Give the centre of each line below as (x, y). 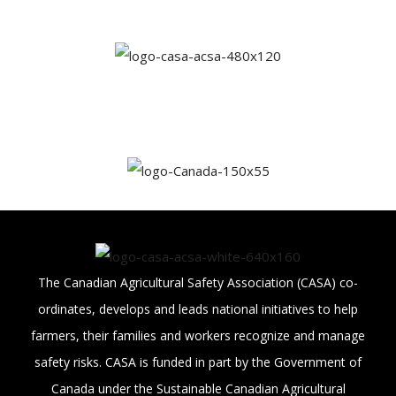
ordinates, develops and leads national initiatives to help (198, 308)
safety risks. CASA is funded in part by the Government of (198, 362)
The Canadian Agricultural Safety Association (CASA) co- (198, 282)
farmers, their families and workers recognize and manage (198, 335)
